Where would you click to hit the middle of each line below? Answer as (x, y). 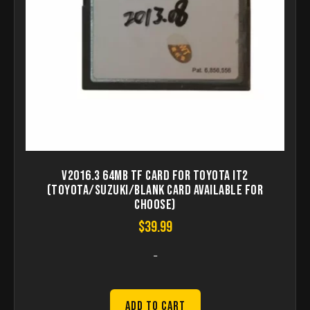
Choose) (155, 204)
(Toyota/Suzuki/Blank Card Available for (155, 190)
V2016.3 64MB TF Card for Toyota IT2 (155, 175)
